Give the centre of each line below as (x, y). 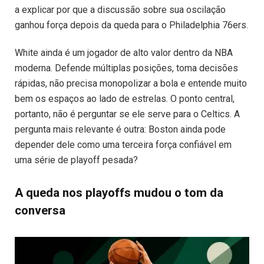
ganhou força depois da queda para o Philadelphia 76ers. (131, 25)
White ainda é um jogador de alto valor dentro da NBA (124, 52)
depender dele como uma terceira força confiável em (123, 144)
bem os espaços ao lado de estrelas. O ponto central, (125, 98)
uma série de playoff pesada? (76, 160)
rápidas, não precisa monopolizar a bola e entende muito (131, 83)
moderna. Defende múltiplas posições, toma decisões (126, 68)
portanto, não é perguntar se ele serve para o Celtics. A (127, 114)
